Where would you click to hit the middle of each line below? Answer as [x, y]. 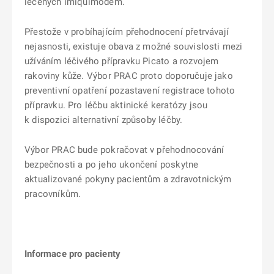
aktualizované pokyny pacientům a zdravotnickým [128, 179]
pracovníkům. [53, 194]
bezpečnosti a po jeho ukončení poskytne [112, 165]
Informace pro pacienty [73, 254]
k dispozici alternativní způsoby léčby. [104, 120]
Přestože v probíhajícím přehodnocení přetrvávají [127, 32]
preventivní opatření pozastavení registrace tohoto [130, 91]
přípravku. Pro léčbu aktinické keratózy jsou [116, 105]
